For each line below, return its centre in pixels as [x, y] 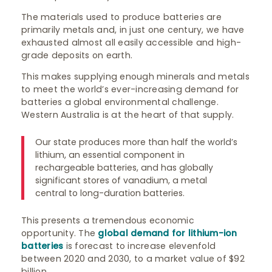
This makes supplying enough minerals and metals [135, 76]
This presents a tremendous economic [108, 220]
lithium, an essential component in [110, 155]
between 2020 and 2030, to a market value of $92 [133, 259]
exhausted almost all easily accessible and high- [131, 42]
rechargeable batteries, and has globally [124, 168]
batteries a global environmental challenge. [120, 102]
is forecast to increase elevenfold [139, 246]
